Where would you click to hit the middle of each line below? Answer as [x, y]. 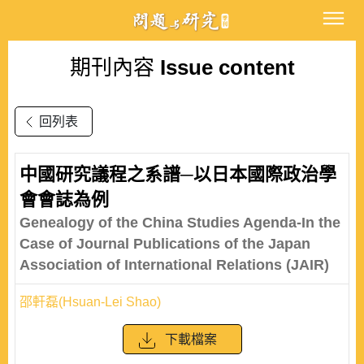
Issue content [224, 67]
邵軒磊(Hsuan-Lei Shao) [90, 302]
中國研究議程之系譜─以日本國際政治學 [178, 174]
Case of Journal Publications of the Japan [165, 244]
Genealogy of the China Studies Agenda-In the [180, 223]
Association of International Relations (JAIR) [174, 265]
